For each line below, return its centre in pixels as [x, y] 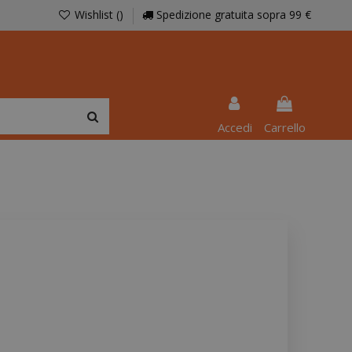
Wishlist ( [95, 15]
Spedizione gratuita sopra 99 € [232, 15]
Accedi [235, 128]
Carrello [284, 128]
